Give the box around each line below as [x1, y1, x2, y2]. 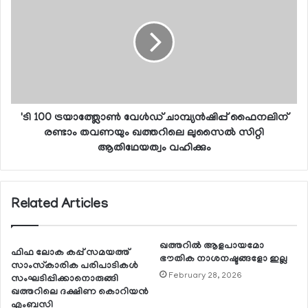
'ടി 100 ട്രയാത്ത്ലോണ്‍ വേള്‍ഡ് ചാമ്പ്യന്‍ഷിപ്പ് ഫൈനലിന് [20, 111, 288, 124]
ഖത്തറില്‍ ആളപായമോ [159, 241, 264, 252]
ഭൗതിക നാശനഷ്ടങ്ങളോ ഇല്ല [159, 254, 287, 265]
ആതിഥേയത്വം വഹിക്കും [97, 142, 211, 155]
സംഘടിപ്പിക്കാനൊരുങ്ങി [11, 274, 118, 285]
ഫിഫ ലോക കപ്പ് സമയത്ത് [11, 247, 129, 258]
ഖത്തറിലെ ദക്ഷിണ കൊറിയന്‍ [11, 287, 148, 298]
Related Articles [11, 197, 108, 212]
